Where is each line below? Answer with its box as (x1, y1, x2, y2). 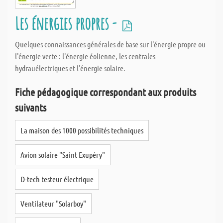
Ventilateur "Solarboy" (20, 199, 86, 208)
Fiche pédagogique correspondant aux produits (15, 86, 196, 98)
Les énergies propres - (15, 12, 119, 34)
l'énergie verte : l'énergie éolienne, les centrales (15, 51, 155, 61)
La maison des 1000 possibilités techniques (20, 125, 143, 135)
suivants (15, 101, 46, 113)
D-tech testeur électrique (20, 174, 94, 184)
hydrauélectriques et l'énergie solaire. (15, 63, 125, 73)
